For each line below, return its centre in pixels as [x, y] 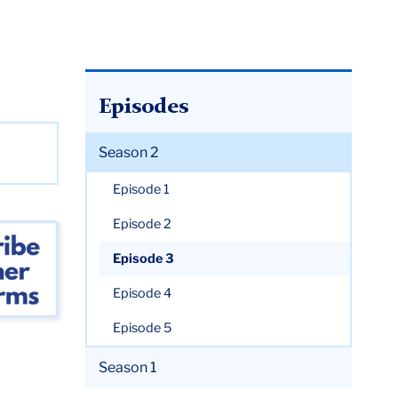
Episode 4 [143, 293]
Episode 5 [143, 328]
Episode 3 [144, 259]
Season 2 [129, 152]
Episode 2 [143, 224]
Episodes [143, 107]
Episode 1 [142, 189]
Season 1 [127, 367]
